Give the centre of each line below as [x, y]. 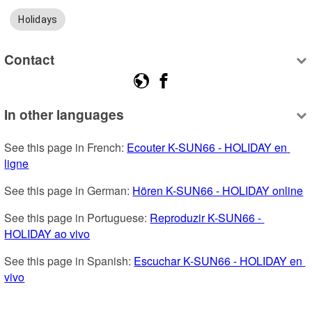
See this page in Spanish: [69, 261]
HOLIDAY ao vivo [47, 234]
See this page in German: [69, 191]
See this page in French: [66, 148]
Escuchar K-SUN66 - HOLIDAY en [218, 261]
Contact [30, 59]
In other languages [64, 115]
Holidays [38, 20]
